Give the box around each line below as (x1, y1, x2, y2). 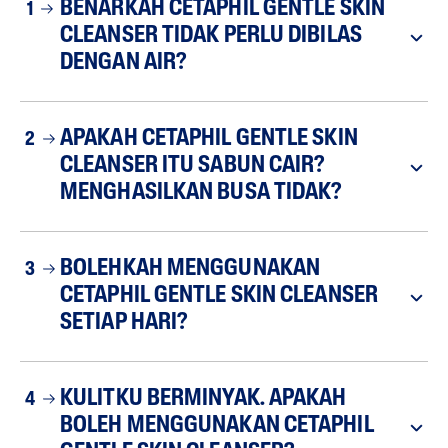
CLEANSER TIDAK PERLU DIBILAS (60, 25, 362, 48)
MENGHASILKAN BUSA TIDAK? (60, 182, 342, 205)
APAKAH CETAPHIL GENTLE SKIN (60, 128, 358, 151)
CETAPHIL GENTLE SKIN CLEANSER (60, 285, 378, 308)
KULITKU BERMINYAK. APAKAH (60, 388, 347, 411)
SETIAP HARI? (60, 312, 188, 335)
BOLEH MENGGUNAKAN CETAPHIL (60, 415, 374, 438)
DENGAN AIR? (60, 52, 187, 75)
